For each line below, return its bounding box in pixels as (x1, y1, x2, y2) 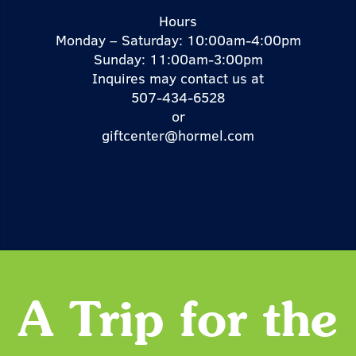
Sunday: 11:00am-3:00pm (93, 49, 263, 69)
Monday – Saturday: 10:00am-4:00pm (55, 30, 301, 50)
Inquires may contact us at (92, 68, 264, 88)
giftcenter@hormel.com (102, 126, 254, 145)
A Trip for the (18, 300, 338, 347)
